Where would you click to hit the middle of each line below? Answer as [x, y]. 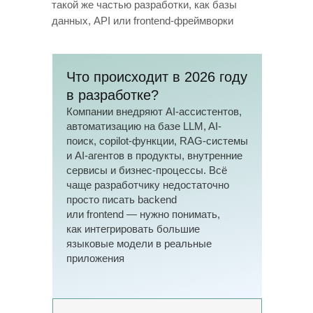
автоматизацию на [111, 126]
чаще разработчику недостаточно [148, 185]
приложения [95, 258]
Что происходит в [123, 77]
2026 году [216, 77]
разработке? [118, 95]
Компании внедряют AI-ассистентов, [154, 111]
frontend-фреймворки [183, 21]
